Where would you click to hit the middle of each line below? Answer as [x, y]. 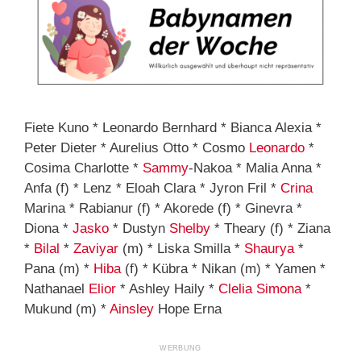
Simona [279, 289]
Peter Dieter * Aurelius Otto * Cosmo [137, 148]
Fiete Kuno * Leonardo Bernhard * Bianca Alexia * [173, 128]
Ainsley [132, 309]
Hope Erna [188, 309]
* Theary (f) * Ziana [270, 229]
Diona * [48, 229]
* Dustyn [139, 229]
